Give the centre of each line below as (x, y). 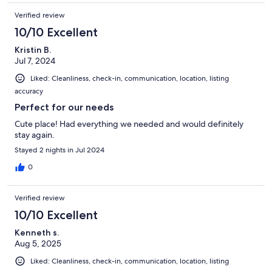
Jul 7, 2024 (35, 60)
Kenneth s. (37, 232)
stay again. (35, 134)
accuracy (29, 91)
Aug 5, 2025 (38, 243)
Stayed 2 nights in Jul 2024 (59, 150)
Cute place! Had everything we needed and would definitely (129, 124)
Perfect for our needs (64, 107)
